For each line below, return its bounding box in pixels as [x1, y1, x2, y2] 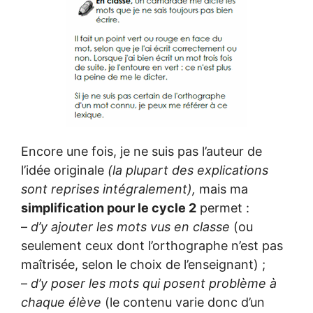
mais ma [196, 182, 248, 197]
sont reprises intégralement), [21, 182, 196, 197]
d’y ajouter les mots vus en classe [31, 219, 230, 235]
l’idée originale [21, 163, 104, 178]
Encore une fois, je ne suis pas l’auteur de [21, 144, 262, 159]
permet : [196, 201, 249, 216]
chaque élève [21, 295, 105, 310]
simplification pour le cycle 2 [21, 201, 196, 216]
